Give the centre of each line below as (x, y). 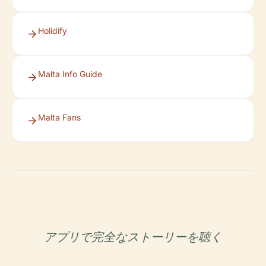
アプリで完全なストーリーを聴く (133, 237)
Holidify (53, 31)
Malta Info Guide (70, 74)
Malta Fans (59, 117)
